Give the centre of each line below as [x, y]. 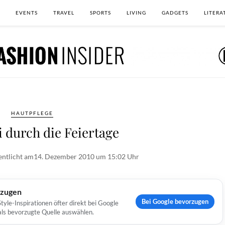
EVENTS [27, 13]
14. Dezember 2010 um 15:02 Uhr [86, 156]
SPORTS [100, 13]
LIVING [136, 13]
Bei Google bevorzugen [175, 201]
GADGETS [175, 13]
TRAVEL [64, 13]
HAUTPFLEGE [32, 113]
